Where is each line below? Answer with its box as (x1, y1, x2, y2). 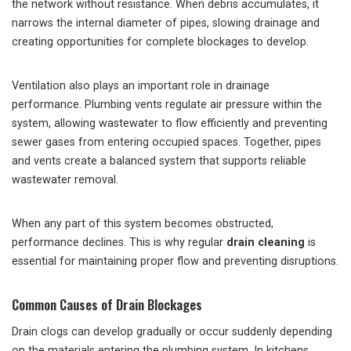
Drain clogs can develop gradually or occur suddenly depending (12, 325, 332, 338)
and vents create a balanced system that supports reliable (12, 154, 306, 168)
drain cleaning (226, 236, 305, 249)
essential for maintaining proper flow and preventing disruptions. (12, 255, 338, 268)
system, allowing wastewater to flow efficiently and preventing (12, 117, 327, 130)
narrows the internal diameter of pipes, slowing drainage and (12, 16, 320, 30)
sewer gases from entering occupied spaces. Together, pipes (12, 136, 321, 149)
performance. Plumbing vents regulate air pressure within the (12, 98, 322, 111)
